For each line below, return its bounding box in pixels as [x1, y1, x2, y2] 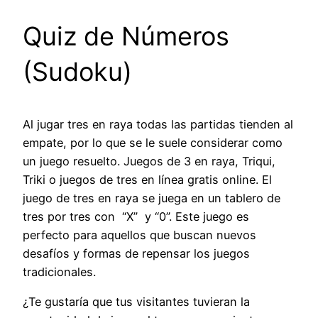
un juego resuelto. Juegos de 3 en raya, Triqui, [23, 153, 275, 168]
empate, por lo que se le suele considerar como [23, 135, 283, 150]
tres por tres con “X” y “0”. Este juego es [23, 209, 249, 224]
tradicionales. [23, 264, 96, 279]
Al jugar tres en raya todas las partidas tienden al [23, 116, 293, 131]
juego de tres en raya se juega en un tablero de [23, 190, 280, 205]
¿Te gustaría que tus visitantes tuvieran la [23, 295, 250, 309]
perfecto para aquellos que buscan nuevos [23, 227, 256, 242]
